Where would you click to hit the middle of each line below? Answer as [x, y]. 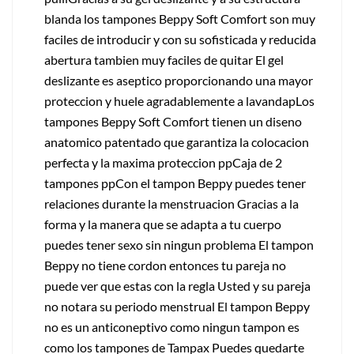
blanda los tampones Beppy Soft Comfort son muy [180, 18]
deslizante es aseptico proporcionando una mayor [179, 80]
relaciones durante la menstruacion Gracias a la [171, 203]
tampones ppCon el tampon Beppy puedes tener [175, 183]
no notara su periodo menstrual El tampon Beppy [177, 306]
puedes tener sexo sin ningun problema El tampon [179, 244]
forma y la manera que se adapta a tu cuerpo [163, 224]
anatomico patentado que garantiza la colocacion [177, 141]
